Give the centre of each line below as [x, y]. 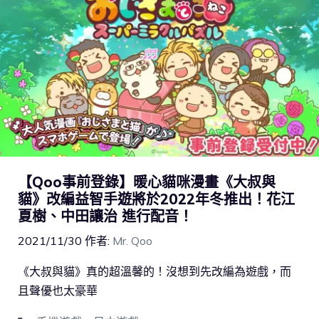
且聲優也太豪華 [58, 290]
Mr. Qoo [132, 240]
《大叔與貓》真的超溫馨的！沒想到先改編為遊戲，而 [155, 271]
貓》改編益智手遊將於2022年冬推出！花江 [156, 199]
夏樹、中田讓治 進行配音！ [105, 216]
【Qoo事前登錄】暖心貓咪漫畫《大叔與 [147, 182]
